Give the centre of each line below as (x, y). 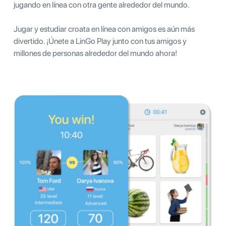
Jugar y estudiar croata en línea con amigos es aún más (104, 29)
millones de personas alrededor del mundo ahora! (95, 53)
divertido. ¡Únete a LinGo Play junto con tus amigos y (100, 41)
